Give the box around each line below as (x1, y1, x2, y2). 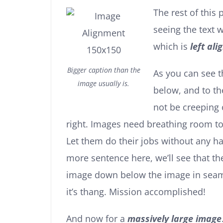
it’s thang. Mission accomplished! (66, 186, 206, 198)
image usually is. (78, 79, 129, 89)
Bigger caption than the (67, 65, 140, 75)
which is (153, 40, 190, 53)
